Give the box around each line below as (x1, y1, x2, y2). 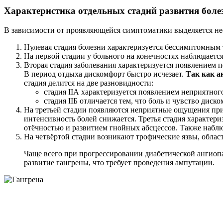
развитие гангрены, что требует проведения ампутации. (24, 158, 215, 167)
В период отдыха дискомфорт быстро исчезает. (24, 69, 186, 78)
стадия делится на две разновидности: (24, 78, 153, 87)
